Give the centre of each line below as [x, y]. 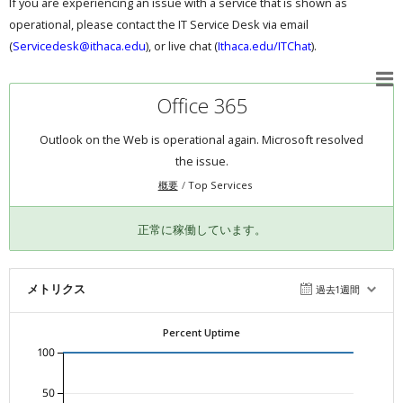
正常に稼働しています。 [201, 229]
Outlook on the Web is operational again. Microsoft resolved [201, 139]
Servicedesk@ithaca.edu [79, 45]
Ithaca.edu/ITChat [264, 45]
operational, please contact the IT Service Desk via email [158, 24]
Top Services [219, 184]
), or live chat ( [181, 45]
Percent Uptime [201, 332]
